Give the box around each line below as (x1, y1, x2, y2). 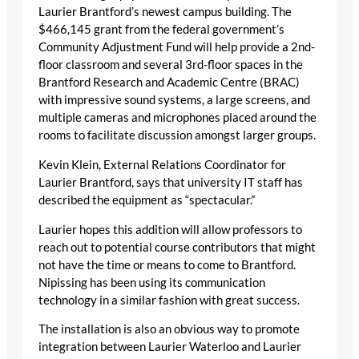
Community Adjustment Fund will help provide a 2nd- (38, 40, 315, 54)
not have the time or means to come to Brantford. (38, 257, 296, 272)
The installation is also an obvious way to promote (38, 322, 300, 337)
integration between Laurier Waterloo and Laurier (38, 340, 301, 354)
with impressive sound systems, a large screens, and (38, 93, 310, 107)
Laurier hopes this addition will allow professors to (38, 222, 302, 236)
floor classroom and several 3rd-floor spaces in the (38, 58, 303, 72)
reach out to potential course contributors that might (38, 240, 316, 254)
